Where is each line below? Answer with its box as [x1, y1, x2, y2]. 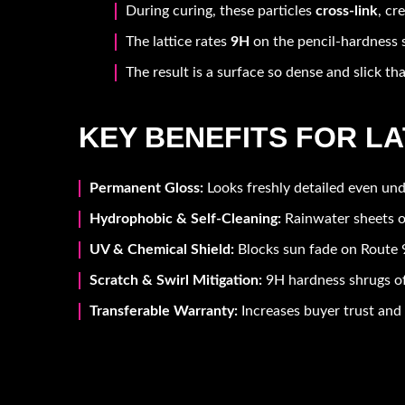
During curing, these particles [126, 3, 316, 18]
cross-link [316, 3, 378, 18]
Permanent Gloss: [89, 180, 203, 195]
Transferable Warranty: [89, 303, 238, 318]
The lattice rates [126, 33, 231, 49]
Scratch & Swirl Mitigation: [89, 272, 262, 287]
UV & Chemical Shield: [89, 241, 234, 257]
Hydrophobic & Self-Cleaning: [89, 211, 281, 226]
